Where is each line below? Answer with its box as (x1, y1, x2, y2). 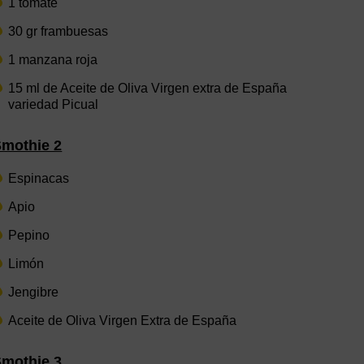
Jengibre (8, 285, 59, 299)
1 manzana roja (8, 53, 98, 67)
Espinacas (8, 171, 70, 185)
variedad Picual (8, 97, 99, 111)
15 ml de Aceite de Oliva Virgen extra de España (8, 81, 288, 95)
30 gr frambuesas (8, 24, 109, 38)
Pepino (8, 228, 50, 242)
